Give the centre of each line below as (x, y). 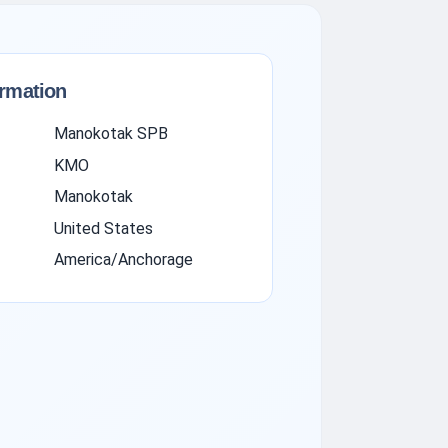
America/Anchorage (123, 259)
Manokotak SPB (110, 134)
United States (103, 228)
